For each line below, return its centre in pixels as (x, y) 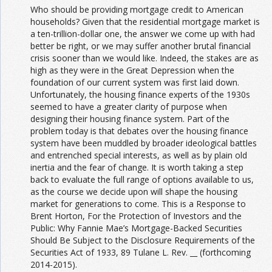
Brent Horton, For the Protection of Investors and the (136, 216)
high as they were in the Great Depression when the (132, 70)
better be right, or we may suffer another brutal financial (141, 46)
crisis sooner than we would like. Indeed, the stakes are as (144, 58)
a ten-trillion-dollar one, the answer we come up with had (143, 34)
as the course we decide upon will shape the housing (134, 192)
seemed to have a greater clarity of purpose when (129, 107)
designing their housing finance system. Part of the (130, 119)
